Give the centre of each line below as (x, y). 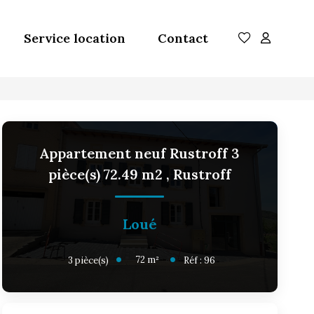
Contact (183, 38)
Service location (75, 38)
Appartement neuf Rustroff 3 (140, 153)
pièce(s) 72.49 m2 (107, 174)
